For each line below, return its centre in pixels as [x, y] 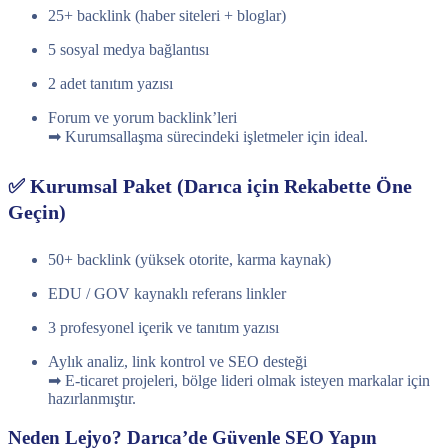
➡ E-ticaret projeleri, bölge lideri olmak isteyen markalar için [239, 381]
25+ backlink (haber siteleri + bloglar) [167, 15]
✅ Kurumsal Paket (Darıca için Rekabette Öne [210, 185]
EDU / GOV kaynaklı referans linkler [167, 294]
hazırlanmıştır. [92, 399]
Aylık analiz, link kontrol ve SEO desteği [177, 362]
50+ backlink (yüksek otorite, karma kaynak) [189, 260]
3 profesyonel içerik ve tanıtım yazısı [163, 328]
